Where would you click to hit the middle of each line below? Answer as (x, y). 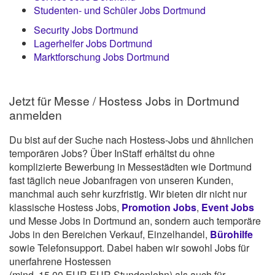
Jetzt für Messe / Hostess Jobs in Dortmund (124, 101)
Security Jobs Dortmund (86, 29)
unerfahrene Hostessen (60, 261)
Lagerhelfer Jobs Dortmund (93, 43)
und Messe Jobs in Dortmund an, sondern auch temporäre (135, 221)
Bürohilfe (231, 234)
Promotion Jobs (159, 207)
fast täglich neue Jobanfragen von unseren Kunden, (121, 180)
